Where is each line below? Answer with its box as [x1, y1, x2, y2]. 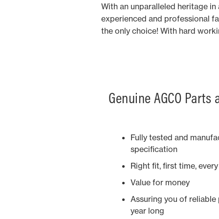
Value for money [131, 177, 190, 187]
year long [131, 206, 164, 216]
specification [131, 144, 177, 154]
